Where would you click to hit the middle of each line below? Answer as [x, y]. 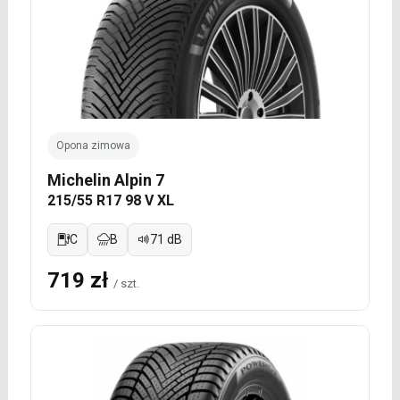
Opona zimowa [93, 145]
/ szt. [126, 283]
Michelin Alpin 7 [105, 179]
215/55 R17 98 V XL [110, 200]
